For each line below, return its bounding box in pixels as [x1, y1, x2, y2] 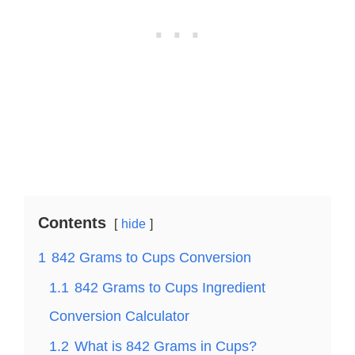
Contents [38, 214, 106, 231]
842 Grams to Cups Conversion [52, 250, 251, 265]
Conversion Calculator [49, 308, 189, 324]
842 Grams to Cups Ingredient [74, 280, 265, 296]
